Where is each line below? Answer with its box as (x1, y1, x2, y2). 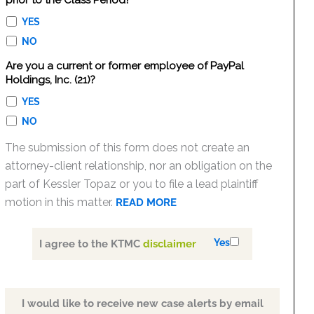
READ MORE (116, 196, 177, 209)
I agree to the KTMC (39, 238, 144, 251)
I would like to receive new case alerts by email (21, 297, 264, 310)
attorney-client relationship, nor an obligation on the (5, 159, 273, 172)
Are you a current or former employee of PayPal (5, 60, 244, 72)
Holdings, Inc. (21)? (5, 74, 95, 86)
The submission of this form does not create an (5, 141, 250, 154)
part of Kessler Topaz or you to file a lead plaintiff (5, 177, 259, 191)
